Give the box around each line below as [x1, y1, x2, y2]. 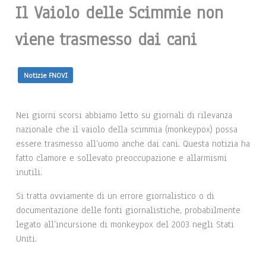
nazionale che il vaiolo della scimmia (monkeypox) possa [16, 123, 237, 136]
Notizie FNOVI [23, 70, 68, 80]
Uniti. [16, 233, 37, 245]
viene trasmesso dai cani [15, 28, 197, 52]
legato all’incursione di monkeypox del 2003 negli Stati [16, 218, 234, 231]
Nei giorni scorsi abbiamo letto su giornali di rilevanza [16, 109, 232, 122]
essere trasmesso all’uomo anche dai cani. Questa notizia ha [16, 138, 250, 150]
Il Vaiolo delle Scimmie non [15, 1, 223, 25]
